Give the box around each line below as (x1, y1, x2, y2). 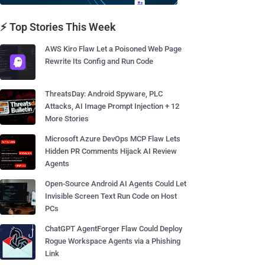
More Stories (45, 114, 89, 123)
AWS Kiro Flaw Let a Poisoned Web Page (45, 44, 182, 53)
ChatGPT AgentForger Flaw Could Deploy (45, 224, 182, 233)
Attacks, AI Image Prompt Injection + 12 (45, 102, 179, 111)
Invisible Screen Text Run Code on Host (45, 192, 177, 201)
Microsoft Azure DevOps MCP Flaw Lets (45, 134, 180, 143)
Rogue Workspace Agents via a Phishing (45, 237, 180, 245)
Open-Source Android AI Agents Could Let (45, 179, 186, 188)
